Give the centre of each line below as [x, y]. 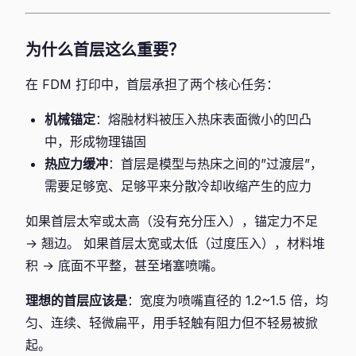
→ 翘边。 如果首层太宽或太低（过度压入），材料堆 [175, 243]
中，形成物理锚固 [95, 141]
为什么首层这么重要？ [105, 50]
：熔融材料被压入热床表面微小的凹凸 [203, 119]
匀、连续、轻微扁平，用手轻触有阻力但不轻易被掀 [172, 323]
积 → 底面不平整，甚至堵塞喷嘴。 [124, 265]
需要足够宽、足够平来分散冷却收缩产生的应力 [178, 186]
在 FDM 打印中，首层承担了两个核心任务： [152, 84]
